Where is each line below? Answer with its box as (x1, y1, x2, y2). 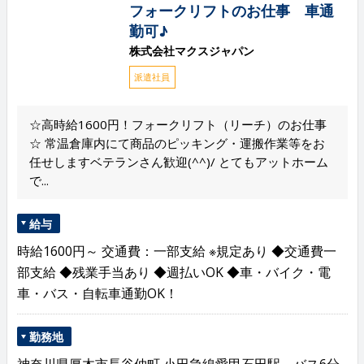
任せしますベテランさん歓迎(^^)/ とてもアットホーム (28, 153, 328, 170)
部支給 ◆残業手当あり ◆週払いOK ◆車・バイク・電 (16, 262, 331, 281)
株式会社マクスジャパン (128, 43, 254, 59)
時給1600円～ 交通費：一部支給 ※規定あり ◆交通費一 (16, 241, 336, 260)
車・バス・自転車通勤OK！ (16, 284, 178, 302)
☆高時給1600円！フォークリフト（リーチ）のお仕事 (28, 115, 327, 132)
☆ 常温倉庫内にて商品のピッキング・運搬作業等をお (28, 134, 325, 151)
